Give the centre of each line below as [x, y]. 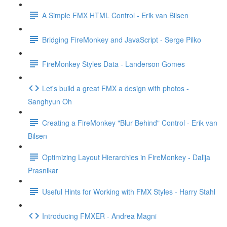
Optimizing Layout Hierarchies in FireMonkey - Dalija [126, 157]
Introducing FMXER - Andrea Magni [99, 216]
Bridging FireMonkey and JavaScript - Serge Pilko [122, 39]
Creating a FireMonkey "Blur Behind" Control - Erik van [130, 122]
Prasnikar [43, 170]
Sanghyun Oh [50, 101]
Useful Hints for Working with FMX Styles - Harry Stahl [129, 191]
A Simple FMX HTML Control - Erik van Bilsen [115, 15]
